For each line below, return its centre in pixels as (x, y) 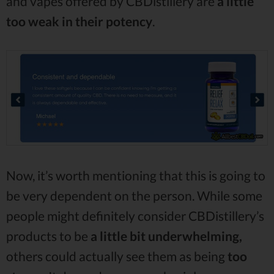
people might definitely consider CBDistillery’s (135, 215)
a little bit (118, 235)
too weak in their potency (79, 21)
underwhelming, (195, 235)
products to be (48, 235)
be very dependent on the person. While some (134, 195)
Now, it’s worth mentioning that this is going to (136, 175)
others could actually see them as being (117, 256)
